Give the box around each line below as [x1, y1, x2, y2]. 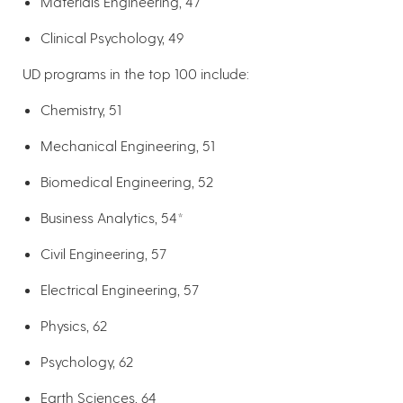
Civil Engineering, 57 [40, 245, 170, 263]
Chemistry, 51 [40, 101, 125, 119]
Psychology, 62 [40, 353, 133, 371]
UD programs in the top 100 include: [22, 65, 253, 83]
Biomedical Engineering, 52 [40, 173, 213, 191]
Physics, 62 [40, 317, 111, 335]
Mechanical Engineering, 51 [40, 137, 215, 155]
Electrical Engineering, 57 [40, 281, 202, 299]
